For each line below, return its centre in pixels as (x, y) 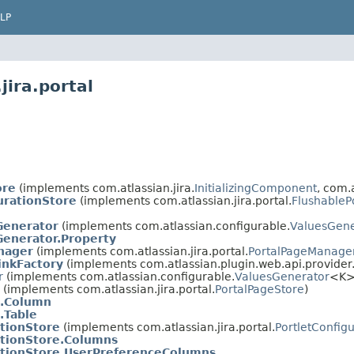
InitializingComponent (256, 188)
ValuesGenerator (282, 276)
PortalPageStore (260, 289)
